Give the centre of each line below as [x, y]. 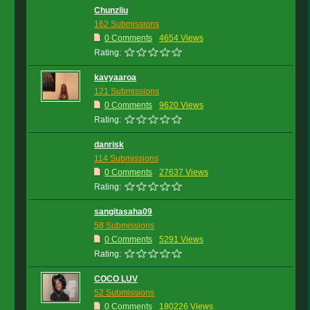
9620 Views [181, 105]
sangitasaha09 [123, 212]
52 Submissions [124, 293]
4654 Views [181, 38]
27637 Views [184, 172]
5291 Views [181, 239]
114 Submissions [126, 158]
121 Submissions [127, 91]
